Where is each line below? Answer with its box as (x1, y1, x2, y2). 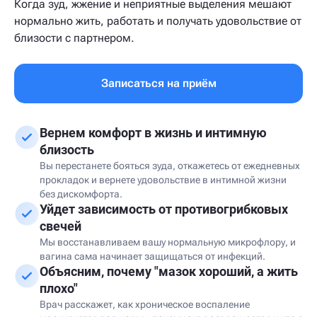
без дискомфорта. (40, 188, 122, 200)
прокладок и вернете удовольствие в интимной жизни (40, 174, 287, 185)
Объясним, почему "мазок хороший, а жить (40, 264, 298, 279)
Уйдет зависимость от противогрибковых (40, 202, 288, 217)
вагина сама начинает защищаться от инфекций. (40, 250, 265, 262)
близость (40, 142, 94, 157)
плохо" (40, 281, 78, 296)
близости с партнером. (14, 31, 134, 45)
